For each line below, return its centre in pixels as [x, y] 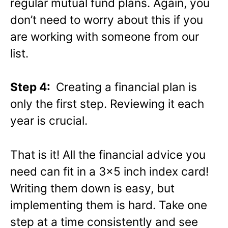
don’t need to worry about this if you [107, 19]
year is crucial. [49, 121]
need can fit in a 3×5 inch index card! [109, 172]
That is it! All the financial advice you [108, 155]
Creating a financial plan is [125, 87]
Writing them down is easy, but [92, 188]
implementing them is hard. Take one [109, 205]
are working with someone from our [105, 36]
